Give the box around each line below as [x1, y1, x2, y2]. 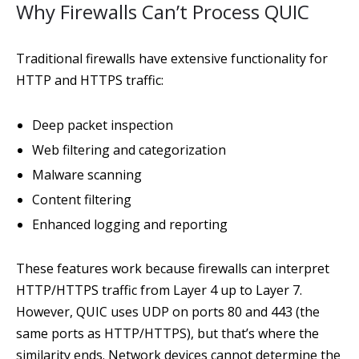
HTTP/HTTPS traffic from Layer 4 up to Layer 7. [16, 281, 302, 299]
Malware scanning [32, 166, 142, 184]
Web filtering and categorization [32, 141, 226, 159]
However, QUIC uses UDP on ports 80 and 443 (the [16, 303, 320, 321]
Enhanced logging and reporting [32, 216, 228, 233]
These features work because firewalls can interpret [16, 260, 329, 277]
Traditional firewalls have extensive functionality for [16, 50, 328, 67]
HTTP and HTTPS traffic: [16, 71, 163, 89]
